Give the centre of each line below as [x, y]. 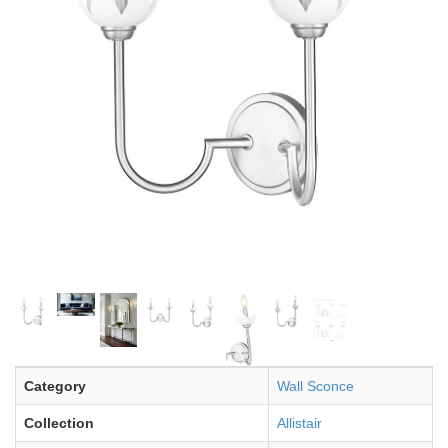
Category [55, 385]
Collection [59, 422]
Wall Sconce [315, 385]
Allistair [299, 422]
